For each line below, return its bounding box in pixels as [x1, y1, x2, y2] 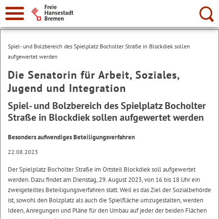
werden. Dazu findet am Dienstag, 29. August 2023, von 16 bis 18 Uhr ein [8, 175, 200, 184]
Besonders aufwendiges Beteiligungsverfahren [8, 133, 135, 141]
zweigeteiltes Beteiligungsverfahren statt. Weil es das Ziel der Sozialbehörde [8, 186, 211, 194]
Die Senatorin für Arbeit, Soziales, [8, 68, 179, 82]
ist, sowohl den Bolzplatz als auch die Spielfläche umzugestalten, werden [8, 196, 203, 204]
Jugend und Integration [8, 81, 126, 95]
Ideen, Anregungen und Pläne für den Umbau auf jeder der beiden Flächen [8, 206, 207, 215]
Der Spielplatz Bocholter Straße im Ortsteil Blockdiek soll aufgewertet [8, 165, 196, 174]
